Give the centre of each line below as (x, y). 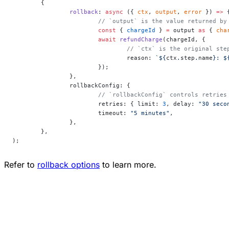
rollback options (68, 164)
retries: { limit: (130, 104)
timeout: (114, 113)
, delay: (182, 104)
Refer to (21, 164)
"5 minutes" (150, 113)
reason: (141, 58)
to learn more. (128, 164)
